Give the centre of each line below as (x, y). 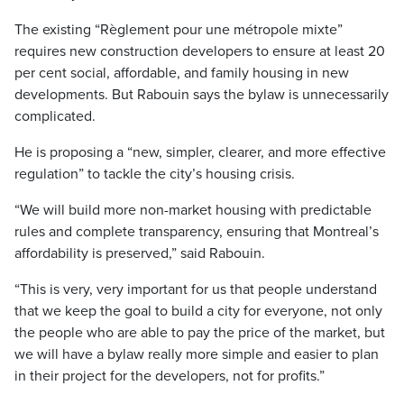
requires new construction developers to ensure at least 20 (200, 51)
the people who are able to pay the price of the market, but (200, 333)
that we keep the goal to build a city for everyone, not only (198, 311)
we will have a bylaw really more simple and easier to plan (197, 354)
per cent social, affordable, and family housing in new (182, 73)
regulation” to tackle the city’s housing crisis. (155, 174)
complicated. (55, 116)
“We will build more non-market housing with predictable (193, 210)
